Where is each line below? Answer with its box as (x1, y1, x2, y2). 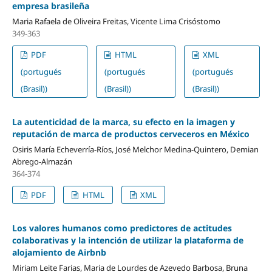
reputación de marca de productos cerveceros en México (12, 127, 250, 140)
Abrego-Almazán (12, 155, 72, 167)
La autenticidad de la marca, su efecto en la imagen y (12, 115, 235, 127)
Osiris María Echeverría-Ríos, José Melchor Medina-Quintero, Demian (12, 143, 259, 155)
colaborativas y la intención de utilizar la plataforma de (12, 234, 243, 246)
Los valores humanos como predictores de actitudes (12, 222, 232, 234)
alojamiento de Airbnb (12, 246, 106, 258)
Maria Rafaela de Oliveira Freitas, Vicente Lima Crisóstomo (12, 15, 220, 27)
